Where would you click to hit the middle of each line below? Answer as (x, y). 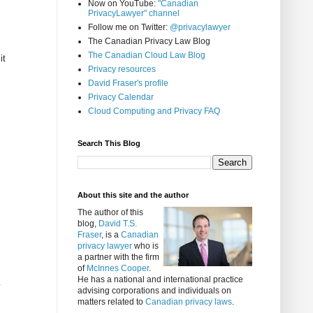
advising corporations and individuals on (154, 291)
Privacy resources (122, 70)
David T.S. (118, 224)
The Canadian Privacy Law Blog (149, 42)
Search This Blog (109, 144)
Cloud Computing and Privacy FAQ (154, 111)
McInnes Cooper (118, 269)
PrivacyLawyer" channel (134, 14)
